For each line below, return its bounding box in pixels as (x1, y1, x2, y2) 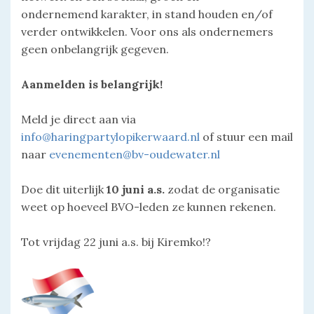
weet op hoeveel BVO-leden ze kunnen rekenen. (21, 200, 279, 214)
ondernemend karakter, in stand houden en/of (21, 7, 273, 22)
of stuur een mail (200, 130, 293, 144)
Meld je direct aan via (21, 112, 136, 127)
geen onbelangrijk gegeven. (21, 42, 169, 57)
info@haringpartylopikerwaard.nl (21, 130, 200, 144)
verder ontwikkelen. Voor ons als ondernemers (21, 25, 273, 39)
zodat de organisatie (165, 182, 280, 197)
